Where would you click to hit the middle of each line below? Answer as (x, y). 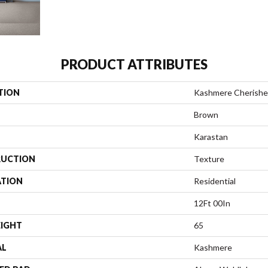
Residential (215, 181)
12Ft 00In (212, 203)
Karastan (211, 137)
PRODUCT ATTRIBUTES (134, 64)
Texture (209, 159)
